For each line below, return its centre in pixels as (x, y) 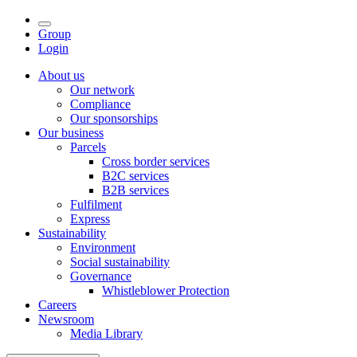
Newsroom (66, 319)
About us (61, 75)
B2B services (135, 190)
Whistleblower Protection (166, 290)
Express (90, 219)
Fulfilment (96, 204)
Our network (102, 90)
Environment (103, 247)
